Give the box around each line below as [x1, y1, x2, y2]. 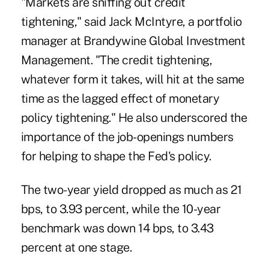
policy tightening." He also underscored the [20, 110, 247, 125]
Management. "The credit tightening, [20, 53, 213, 68]
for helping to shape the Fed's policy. [20, 149, 211, 164]
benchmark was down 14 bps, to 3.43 [20, 221, 214, 236]
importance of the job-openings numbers [20, 130, 234, 145]
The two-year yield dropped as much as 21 [20, 183, 242, 198]
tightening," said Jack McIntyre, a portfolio [20, 14, 242, 29]
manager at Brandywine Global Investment [20, 34, 246, 49]
